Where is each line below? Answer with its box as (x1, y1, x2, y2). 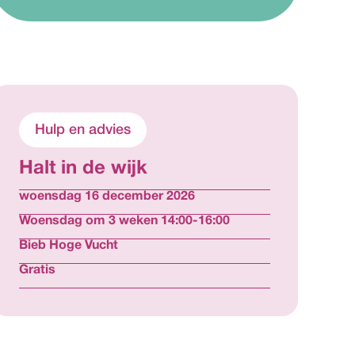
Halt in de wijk (19, 160, 148, 177)
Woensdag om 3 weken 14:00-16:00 (19, 216, 231, 227)
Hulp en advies (35, 123, 132, 136)
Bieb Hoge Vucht (19, 240, 119, 251)
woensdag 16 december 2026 (19, 191, 196, 202)
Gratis (19, 265, 56, 276)
